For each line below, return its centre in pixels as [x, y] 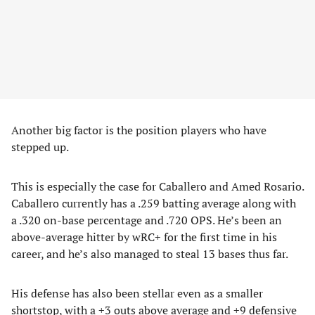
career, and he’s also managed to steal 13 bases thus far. [150, 254]
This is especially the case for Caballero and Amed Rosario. [157, 186]
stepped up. [40, 147]
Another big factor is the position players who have [139, 130]
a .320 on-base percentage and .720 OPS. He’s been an [147, 220]
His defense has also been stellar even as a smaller [137, 293]
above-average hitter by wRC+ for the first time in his [144, 237]
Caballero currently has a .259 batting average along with [154, 203]
